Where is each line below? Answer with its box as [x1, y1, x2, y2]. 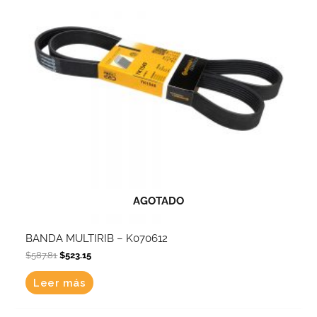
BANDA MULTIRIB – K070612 [25, 232, 168, 245]
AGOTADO [133, 194, 184, 207]
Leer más [33, 276, 86, 289]
